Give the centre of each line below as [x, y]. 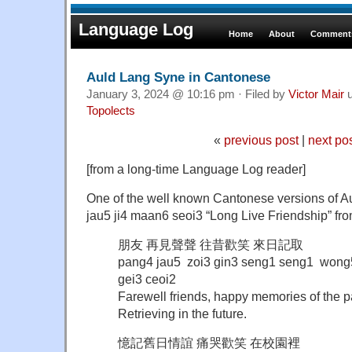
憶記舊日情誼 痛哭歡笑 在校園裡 [209, 342]
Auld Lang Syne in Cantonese [178, 77]
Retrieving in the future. [182, 313]
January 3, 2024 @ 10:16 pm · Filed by [187, 94]
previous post [261, 139]
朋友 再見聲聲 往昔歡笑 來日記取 [211, 244]
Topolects [111, 110]
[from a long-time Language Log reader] [196, 169]
